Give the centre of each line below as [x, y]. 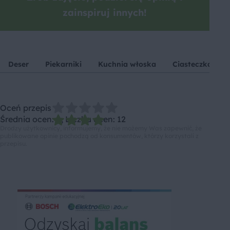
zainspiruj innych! [105, 13]
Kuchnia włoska [127, 64]
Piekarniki [63, 64]
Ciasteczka [192, 64]
